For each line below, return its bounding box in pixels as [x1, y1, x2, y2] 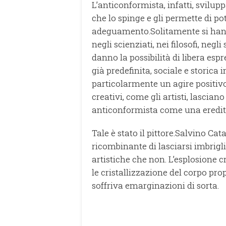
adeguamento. [92, 25, 150, 37]
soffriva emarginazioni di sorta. [92, 180, 219, 192]
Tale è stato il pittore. [92, 127, 175, 139]
